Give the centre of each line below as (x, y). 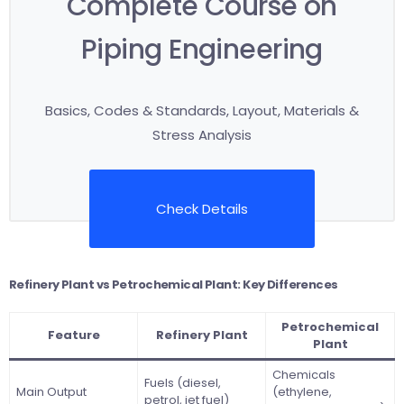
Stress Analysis (202, 134)
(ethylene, (302, 391)
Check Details (202, 208)
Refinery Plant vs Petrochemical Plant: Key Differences (174, 284)
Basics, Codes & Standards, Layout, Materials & (202, 110)
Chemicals (303, 374)
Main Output (51, 391)
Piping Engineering (202, 49)
